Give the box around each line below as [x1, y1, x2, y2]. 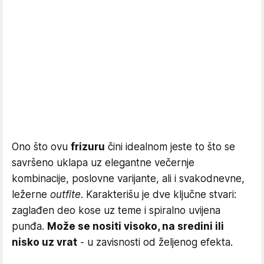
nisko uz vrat [12, 236, 77, 248]
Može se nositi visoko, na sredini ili [47, 220, 224, 232]
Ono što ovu [12, 141, 71, 153]
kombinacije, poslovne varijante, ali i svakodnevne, [12, 173, 245, 184]
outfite [50, 189, 81, 200]
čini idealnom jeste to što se [105, 141, 235, 153]
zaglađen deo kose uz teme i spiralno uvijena [12, 204, 220, 216]
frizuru [71, 141, 105, 153]
